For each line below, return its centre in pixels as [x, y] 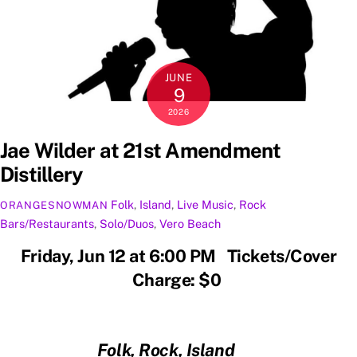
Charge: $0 [178, 279]
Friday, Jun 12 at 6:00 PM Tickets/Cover [178, 255]
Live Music [206, 204]
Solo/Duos [127, 223]
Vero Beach [190, 223]
